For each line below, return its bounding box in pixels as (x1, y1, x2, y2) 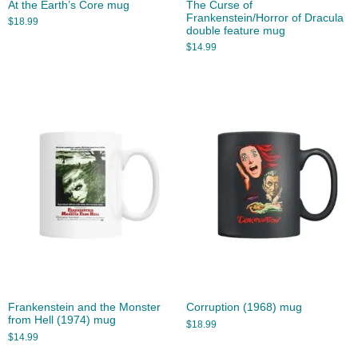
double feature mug (185, 24, 285, 37)
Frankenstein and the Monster (8, 301, 161, 314)
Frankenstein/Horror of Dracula (185, 11, 344, 24)
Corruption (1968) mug (185, 301, 302, 314)
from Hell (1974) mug (8, 314, 116, 327)
